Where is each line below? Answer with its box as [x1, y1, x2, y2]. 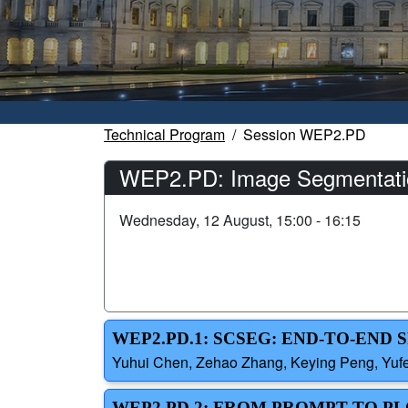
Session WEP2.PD [243, 124, 366, 146]
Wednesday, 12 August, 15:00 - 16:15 [119, 209, 361, 231]
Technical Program [104, 124, 225, 146]
